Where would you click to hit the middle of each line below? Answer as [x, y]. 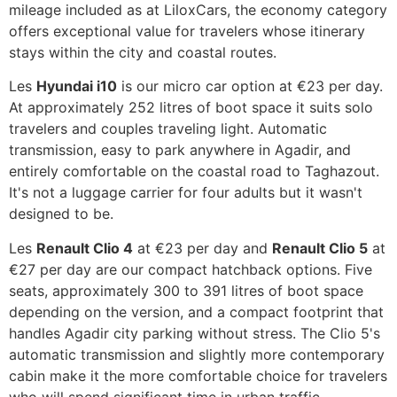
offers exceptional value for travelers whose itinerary [187, 31]
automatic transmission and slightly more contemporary [197, 354]
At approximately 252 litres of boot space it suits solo [191, 108]
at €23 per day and [202, 248]
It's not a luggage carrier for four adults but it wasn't [186, 193]
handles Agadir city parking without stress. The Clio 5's [195, 333]
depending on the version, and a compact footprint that [196, 311]
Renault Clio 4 [85, 248]
